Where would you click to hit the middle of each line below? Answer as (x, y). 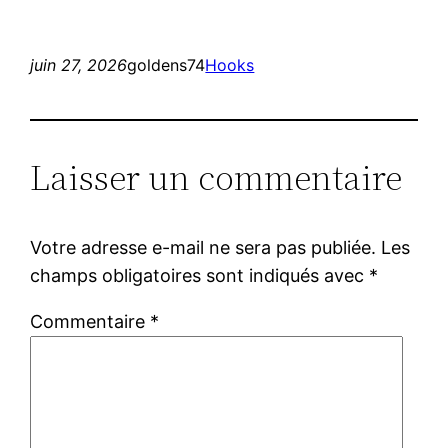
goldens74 (166, 64)
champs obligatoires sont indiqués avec (200, 275)
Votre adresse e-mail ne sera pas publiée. (203, 247)
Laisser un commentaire (216, 177)
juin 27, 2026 (79, 64)
